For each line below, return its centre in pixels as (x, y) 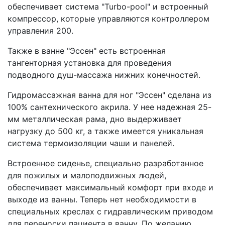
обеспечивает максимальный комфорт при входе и (110, 188)
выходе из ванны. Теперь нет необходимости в (102, 200)
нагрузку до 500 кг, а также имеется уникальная (105, 131)
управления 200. (40, 31)
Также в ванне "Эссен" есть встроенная (87, 51)
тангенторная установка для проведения (89, 63)
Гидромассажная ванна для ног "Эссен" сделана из (109, 95)
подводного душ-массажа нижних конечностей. (104, 75)
